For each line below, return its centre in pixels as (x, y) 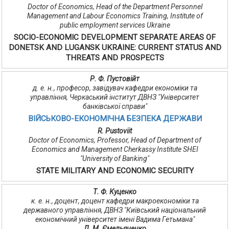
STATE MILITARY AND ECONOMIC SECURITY (115, 171)
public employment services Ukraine (115, 25)
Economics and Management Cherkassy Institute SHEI (115, 150)
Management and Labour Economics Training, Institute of (115, 16)
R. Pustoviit (115, 131)
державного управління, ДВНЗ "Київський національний (115, 210)
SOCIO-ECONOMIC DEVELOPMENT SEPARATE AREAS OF (115, 38)
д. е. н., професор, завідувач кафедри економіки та (115, 88)
